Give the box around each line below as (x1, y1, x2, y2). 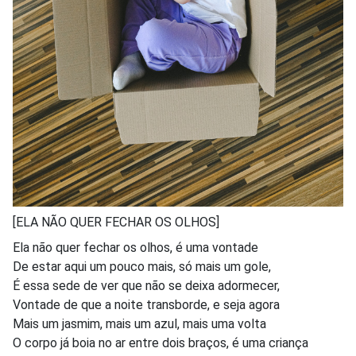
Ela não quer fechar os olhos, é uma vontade (13, 239, 258, 255)
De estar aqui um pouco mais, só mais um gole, (13, 258, 271, 274)
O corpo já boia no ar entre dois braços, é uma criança (13, 335, 308, 350)
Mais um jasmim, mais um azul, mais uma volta (13, 315, 266, 331)
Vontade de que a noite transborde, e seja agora (13, 296, 280, 312)
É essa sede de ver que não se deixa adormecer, (13, 277, 280, 293)
